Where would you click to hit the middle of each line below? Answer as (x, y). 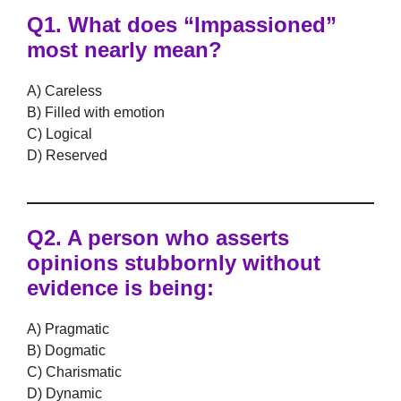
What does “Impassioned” (199, 25)
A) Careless (64, 91)
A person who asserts (175, 238)
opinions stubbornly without (174, 263)
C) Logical (60, 134)
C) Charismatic (74, 372)
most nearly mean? (124, 50)
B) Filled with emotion (96, 112)
